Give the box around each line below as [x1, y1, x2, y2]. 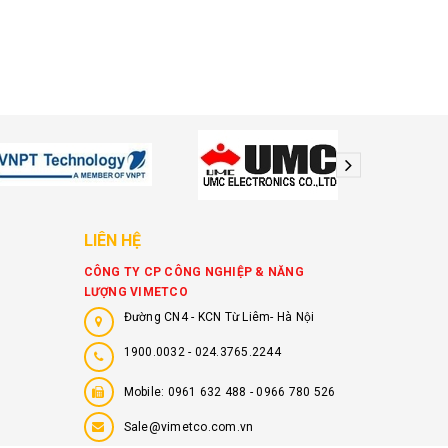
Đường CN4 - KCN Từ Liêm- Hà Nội [123, 309, 315, 324]
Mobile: [123, 384, 168, 399]
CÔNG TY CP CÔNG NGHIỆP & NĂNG [83, 264, 304, 279]
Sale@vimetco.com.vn [123, 419, 254, 434]
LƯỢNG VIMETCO [83, 284, 188, 299]
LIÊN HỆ [83, 230, 142, 250]
